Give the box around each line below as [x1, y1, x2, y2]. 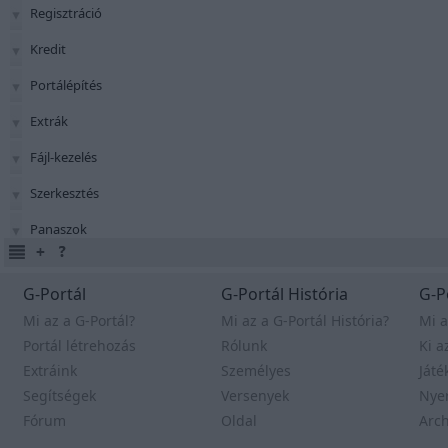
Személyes [221, 361, 291, 380]
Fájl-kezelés [30, 148, 97, 166]
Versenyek [221, 386, 289, 405]
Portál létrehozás [23, 336, 136, 355]
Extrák [30, 112, 68, 130]
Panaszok [30, 220, 87, 238]
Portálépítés [30, 76, 102, 94]
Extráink [23, 361, 77, 380]
